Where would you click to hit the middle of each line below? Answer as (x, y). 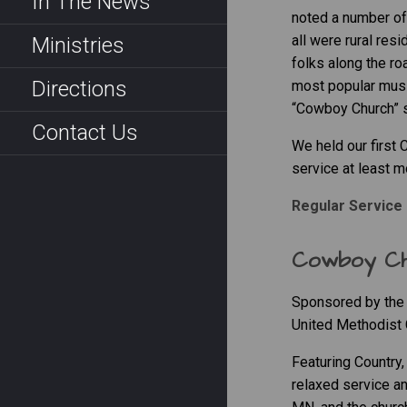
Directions (79, 89)
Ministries (78, 45)
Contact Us (85, 133)
